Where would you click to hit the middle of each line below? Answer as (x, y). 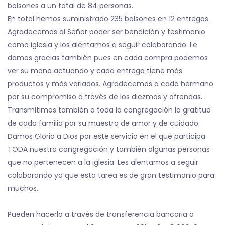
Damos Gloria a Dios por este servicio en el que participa (106, 136)
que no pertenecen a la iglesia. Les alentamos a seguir (103, 162)
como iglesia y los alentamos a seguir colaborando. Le (102, 45)
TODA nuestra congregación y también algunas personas (109, 149)
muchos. (23, 188)
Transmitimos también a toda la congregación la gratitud (109, 110)
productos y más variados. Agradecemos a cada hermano (110, 84)
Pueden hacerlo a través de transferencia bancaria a (101, 214)
